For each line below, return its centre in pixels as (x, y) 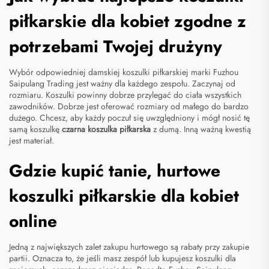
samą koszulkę (35, 129)
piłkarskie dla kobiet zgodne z (128, 22)
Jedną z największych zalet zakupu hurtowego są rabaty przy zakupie (129, 247)
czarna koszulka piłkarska (107, 129)
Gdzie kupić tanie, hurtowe (115, 171)
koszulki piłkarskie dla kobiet (124, 196)
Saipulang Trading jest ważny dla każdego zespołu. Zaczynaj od (122, 84)
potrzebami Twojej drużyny (116, 47)
